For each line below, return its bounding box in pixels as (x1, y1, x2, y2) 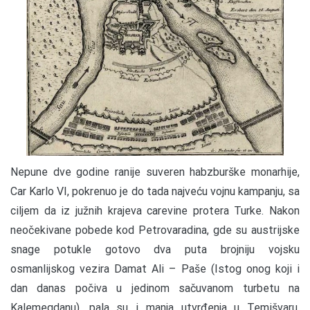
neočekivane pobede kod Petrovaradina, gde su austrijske (10, 223, 300, 237)
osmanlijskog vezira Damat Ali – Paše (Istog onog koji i (10, 262, 300, 275)
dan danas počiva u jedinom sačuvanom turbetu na (10, 281, 300, 295)
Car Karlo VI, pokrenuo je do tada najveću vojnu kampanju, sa (10, 184, 300, 198)
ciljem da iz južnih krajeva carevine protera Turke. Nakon (10, 203, 300, 217)
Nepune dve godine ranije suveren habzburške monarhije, (10, 165, 300, 179)
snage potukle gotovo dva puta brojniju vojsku (10, 242, 300, 256)
